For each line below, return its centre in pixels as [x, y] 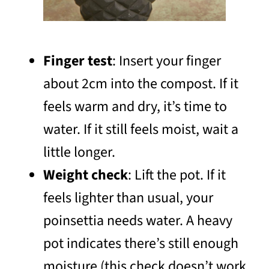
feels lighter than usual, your [128, 198]
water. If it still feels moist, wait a [141, 129]
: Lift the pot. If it [177, 175]
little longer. [79, 152]
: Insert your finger [167, 61]
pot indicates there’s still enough [141, 243]
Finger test [78, 61]
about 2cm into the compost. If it [141, 83]
